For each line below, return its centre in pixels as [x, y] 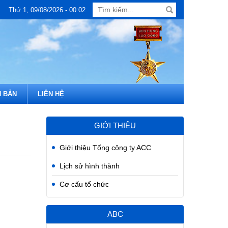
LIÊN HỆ [51, 94]
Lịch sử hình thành [90, 166]
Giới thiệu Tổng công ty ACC [105, 148]
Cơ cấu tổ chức [84, 184]
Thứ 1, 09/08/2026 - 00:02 [47, 10]
